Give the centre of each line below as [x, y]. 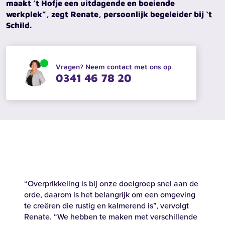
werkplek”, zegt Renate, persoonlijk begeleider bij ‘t [109, 14]
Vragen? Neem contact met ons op [114, 66]
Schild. [19, 25]
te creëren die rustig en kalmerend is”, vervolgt [106, 206]
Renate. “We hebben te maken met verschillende [111, 217]
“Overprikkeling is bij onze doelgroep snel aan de [111, 184]
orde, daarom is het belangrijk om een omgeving [110, 195]
